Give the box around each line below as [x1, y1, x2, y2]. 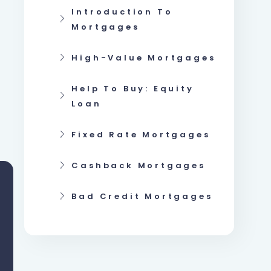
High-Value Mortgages [71, 52, 216, 64]
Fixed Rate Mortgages [71, 129, 211, 140]
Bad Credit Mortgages [71, 191, 213, 202]
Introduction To [71, 6, 173, 18]
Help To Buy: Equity [71, 83, 194, 94]
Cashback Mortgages [71, 160, 206, 171]
